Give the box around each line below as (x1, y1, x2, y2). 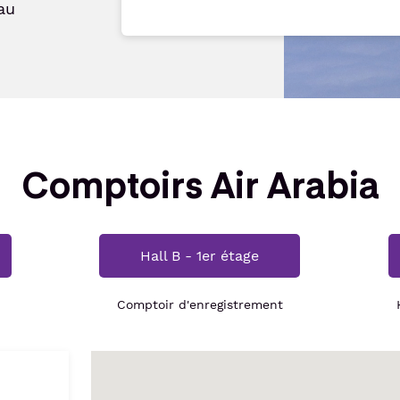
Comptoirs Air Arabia (21, 159, 379, 208)
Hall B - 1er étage (140, 247, 260, 264)
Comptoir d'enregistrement (116, 297, 283, 312)
